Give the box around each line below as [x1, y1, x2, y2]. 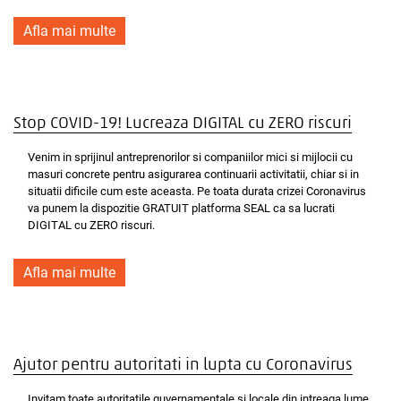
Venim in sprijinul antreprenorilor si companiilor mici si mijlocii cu [28, 150, 353, 164]
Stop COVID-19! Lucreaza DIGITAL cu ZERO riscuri [13, 115, 352, 132]
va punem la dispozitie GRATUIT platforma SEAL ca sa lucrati [28, 201, 335, 215]
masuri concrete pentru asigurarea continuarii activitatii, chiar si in [28, 167, 359, 181]
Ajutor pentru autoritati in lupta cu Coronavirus [13, 357, 353, 374]
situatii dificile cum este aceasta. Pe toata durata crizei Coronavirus [28, 184, 366, 198]
